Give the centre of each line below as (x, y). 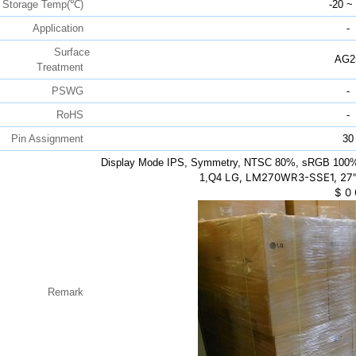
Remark (68, 292)
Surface (72, 52)
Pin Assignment (50, 139)
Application (61, 29)
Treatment (63, 68)
